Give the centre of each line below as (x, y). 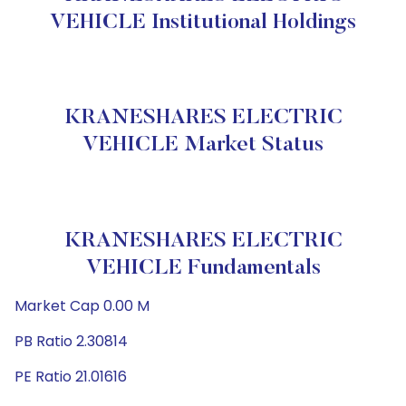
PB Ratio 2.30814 (71, 341)
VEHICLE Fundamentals (203, 268)
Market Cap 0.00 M (82, 306)
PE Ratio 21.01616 (71, 377)
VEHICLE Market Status (203, 145)
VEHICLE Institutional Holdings (203, 23)
